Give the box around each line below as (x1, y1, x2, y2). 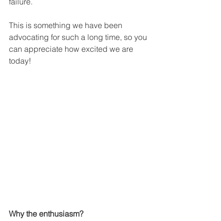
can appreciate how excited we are (9, 43, 135, 54)
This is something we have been (9, 20, 124, 30)
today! (9, 55, 31, 66)
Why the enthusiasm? (9, 208, 83, 219)
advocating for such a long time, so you (9, 32, 149, 42)
